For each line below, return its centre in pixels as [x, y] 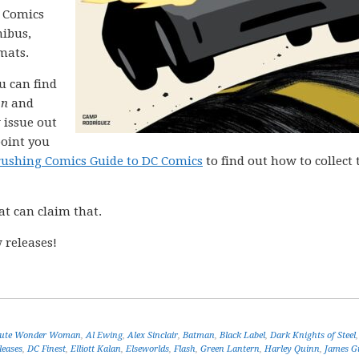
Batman [199, 335]
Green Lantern [230, 349]
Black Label [242, 335]
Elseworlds [147, 349]
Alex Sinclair [153, 335]
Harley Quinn [292, 349]
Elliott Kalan [96, 349]
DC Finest [46, 349]
